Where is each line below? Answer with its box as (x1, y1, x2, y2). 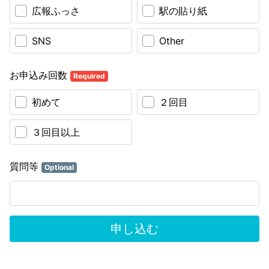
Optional (44, 163, 74, 172)
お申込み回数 (10, 69, 70, 81)
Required (73, 71, 105, 80)
